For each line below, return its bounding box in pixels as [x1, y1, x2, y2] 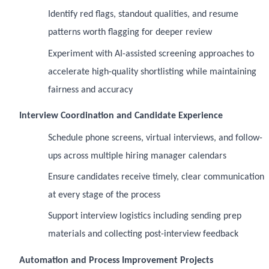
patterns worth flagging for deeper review [48, 28, 212, 38]
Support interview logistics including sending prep [48, 211, 241, 222]
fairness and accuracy [48, 85, 133, 95]
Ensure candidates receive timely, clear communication [48, 172, 264, 183]
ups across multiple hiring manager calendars [48, 151, 226, 161]
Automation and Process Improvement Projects [19, 255, 213, 265]
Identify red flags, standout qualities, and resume [48, 10, 238, 20]
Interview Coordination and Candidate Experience [19, 111, 223, 121]
